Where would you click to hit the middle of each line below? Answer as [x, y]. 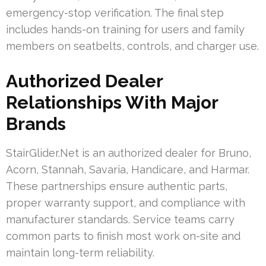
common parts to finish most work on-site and [123, 236]
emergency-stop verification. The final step [115, 12]
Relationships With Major [112, 102]
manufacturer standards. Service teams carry [120, 219]
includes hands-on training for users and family [125, 29]
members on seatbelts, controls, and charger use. [132, 46]
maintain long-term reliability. [80, 252]
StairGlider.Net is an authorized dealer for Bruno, [129, 153]
